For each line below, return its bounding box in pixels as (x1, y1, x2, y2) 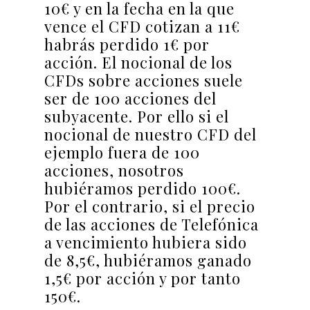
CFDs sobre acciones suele (44, 70, 243, 91)
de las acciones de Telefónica (44, 214, 259, 235)
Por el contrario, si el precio (44, 196, 255, 217)
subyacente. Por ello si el (44, 106, 229, 127)
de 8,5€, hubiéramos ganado (44, 250, 252, 271)
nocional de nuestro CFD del (44, 124, 257, 145)
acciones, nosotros (44, 160, 184, 181)
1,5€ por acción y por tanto (44, 268, 241, 289)
